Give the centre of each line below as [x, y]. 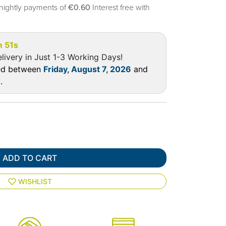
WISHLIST [35, 182]
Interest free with [123, 8]
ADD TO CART [30, 158]
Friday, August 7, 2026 [87, 69]
